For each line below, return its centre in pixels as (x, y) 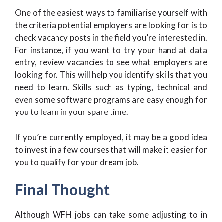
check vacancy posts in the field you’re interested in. (111, 37)
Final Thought (62, 189)
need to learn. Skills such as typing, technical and (111, 87)
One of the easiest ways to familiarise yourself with (111, 13)
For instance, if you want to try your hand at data (111, 50)
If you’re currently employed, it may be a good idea (111, 137)
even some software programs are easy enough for (111, 99)
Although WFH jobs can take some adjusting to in (111, 214)
